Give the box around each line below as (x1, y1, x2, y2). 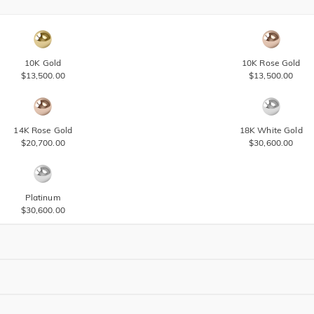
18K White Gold (239, 125, 303, 135)
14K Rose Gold (13, 125, 73, 135)
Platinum (25, 192, 61, 203)
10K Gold (25, 57, 62, 68)
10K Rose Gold (241, 57, 301, 68)
